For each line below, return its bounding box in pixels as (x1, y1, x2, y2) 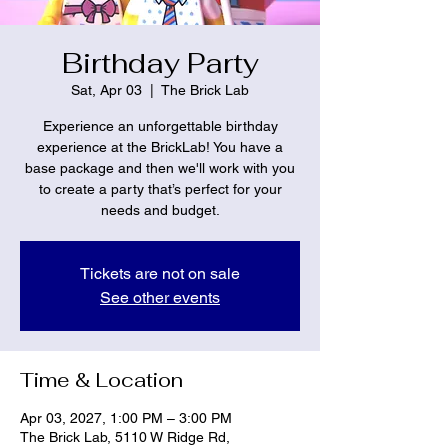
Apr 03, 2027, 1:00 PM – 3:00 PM (20, 409, 232, 426)
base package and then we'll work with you (25, 159, 295, 176)
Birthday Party (61, 44, 259, 81)
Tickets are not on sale (80, 263, 240, 283)
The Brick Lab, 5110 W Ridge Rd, (20, 428, 230, 445)
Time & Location (20, 366, 183, 393)
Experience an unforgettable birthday (42, 117, 278, 134)
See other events (100, 287, 220, 307)
